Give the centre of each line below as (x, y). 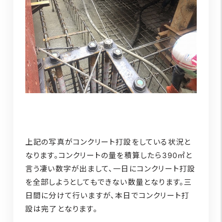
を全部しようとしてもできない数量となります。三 (109, 182)
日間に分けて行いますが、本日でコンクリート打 (107, 195)
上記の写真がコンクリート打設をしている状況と (108, 142)
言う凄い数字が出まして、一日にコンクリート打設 (110, 168)
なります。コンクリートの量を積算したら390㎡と (109, 155)
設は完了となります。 (61, 209)
